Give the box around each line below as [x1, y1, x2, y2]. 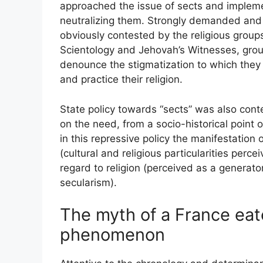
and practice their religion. [60, 73, 183, 86]
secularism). [60, 176, 117, 188]
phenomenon [60, 224, 165, 245]
